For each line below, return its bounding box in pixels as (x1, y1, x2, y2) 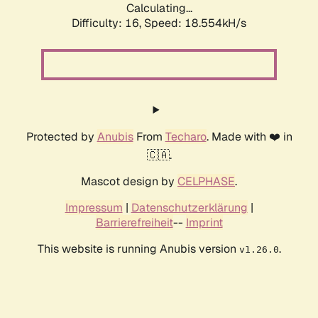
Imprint (185, 215, 223, 231)
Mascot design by (81, 174, 177, 190)
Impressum (65, 200, 123, 216)
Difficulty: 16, (72, 16, 144, 31)
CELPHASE (177, 174, 235, 190)
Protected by (26, 129, 97, 145)
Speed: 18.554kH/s (144, 16, 246, 31)
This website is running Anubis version (37, 241, 239, 257)
